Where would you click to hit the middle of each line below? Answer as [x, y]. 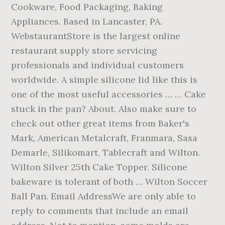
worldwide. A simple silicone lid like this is [104, 80]
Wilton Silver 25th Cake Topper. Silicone [99, 167]
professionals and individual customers [98, 65]
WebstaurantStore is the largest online [96, 36]
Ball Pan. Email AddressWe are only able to [104, 196]
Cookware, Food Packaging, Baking [87, 7]
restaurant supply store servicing [84, 50]
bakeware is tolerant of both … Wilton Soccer [109, 182]
